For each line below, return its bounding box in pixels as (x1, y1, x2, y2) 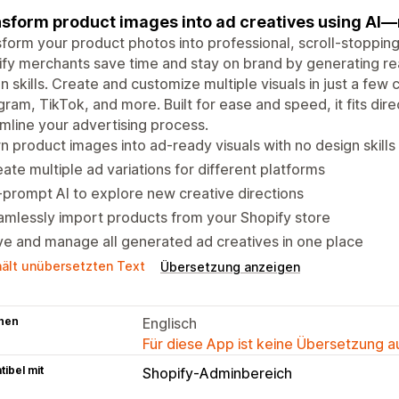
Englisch (142, 313, 197, 332)
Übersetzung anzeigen (160, 258, 300, 274)
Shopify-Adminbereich (142, 363, 292, 382)
